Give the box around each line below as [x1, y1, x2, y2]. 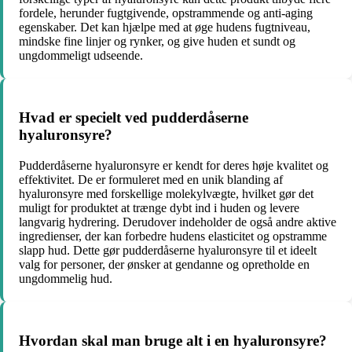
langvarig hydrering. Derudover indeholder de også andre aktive [19, 214, 336, 229]
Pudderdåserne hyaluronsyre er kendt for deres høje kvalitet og [19, 158, 328, 172]
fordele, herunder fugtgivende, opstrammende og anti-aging [19, 6, 313, 20]
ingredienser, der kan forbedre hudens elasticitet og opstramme [19, 229, 327, 243]
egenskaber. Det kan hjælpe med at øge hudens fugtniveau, [19, 20, 310, 35]
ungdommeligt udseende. [19, 49, 143, 63]
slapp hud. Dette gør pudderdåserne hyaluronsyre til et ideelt [19, 243, 317, 257]
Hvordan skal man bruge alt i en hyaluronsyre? [19, 332, 327, 349]
